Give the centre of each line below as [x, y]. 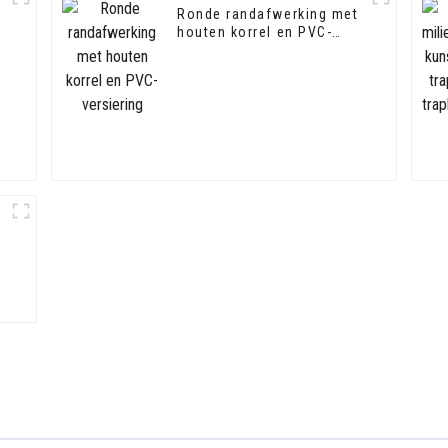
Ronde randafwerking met [268, 14]
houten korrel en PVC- [255, 32]
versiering [212, 50]
